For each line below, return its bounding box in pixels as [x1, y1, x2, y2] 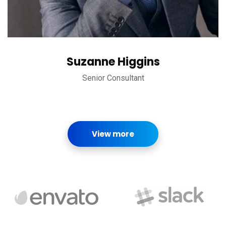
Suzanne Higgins [66, 54, 160, 70]
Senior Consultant [82, 73, 144, 83]
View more [92, 129, 134, 139]
